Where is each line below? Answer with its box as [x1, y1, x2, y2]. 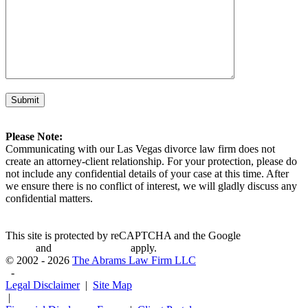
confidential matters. [5, 192, 93, 205]
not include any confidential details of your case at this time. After [5, 168, 289, 180]
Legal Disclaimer [5, 279, 80, 291]
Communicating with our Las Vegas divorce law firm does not [5, 143, 275, 155]
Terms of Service [54, 242, 128, 254]
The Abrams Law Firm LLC [72, 254, 196, 267]
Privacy [243, 230, 276, 242]
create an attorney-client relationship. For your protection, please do [5, 155, 297, 168]
